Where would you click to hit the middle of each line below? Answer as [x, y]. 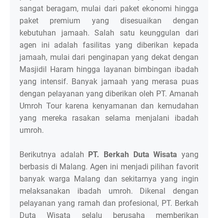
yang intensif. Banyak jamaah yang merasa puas [109, 82]
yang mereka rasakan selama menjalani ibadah [109, 118]
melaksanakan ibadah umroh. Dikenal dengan [109, 191]
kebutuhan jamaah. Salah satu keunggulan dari [109, 33]
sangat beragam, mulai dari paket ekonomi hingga [109, 9]
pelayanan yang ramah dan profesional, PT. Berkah [109, 203]
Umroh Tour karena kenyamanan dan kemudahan [109, 106]
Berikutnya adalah [54, 155]
